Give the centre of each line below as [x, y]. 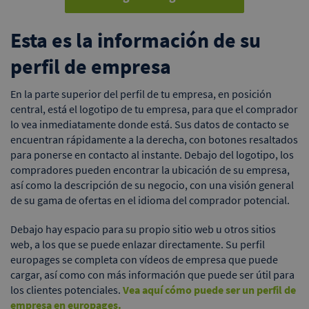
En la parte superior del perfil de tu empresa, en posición [141, 94]
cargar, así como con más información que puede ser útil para [152, 275]
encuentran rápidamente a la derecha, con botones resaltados [154, 140]
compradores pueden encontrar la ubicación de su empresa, [150, 170]
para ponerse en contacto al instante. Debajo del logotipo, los [152, 155]
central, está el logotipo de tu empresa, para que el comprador [154, 109]
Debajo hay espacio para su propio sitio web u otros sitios [143, 229]
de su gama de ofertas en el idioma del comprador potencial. [150, 200]
